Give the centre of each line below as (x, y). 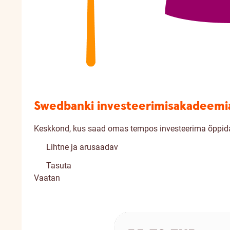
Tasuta (59, 166)
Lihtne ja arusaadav (82, 147)
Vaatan (47, 178)
